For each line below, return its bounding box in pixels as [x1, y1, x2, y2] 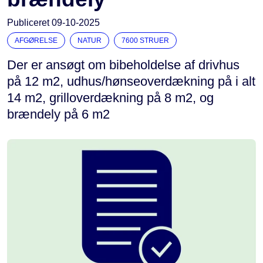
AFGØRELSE [15, 36, 58, 45]
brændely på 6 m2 [7, 107, 110, 122]
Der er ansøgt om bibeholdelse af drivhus [7, 58, 240, 72]
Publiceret [7, 18, 52, 28]
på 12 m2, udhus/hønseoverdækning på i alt [7, 74, 255, 89]
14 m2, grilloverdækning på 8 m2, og [7, 90, 214, 105]
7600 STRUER [122, 36, 169, 45]
